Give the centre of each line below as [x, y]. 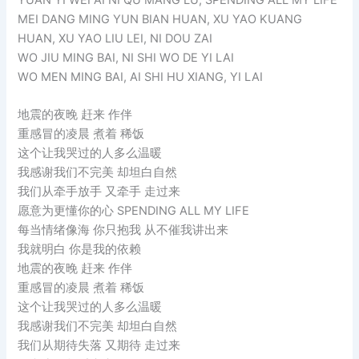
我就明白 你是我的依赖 [80, 250]
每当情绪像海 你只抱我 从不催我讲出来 [123, 230]
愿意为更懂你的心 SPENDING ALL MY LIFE [134, 211]
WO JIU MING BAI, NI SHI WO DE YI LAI [126, 57]
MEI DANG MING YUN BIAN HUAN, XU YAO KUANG [160, 19]
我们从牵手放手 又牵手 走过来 [99, 192]
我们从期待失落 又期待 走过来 [99, 346]
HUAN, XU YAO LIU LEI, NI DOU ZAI [115, 38]
